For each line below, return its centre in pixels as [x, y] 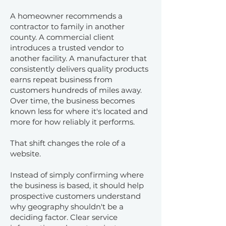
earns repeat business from [61, 79]
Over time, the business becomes [72, 101]
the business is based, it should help [77, 185]
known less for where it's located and [79, 111]
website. [25, 154]
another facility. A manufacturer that [78, 58]
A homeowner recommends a [66, 16]
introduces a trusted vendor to [67, 48]
